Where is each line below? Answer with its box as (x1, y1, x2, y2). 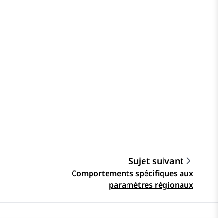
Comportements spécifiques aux (71, 168, 193, 179)
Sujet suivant (128, 155, 183, 167)
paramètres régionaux (109, 180, 193, 191)
